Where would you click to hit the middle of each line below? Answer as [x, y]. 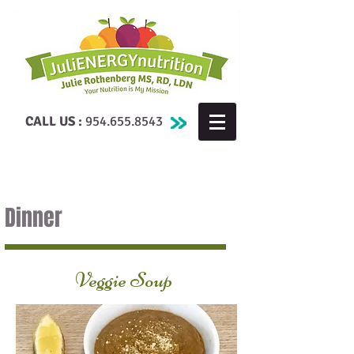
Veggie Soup [123, 280]
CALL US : [54, 121]
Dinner [34, 218]
